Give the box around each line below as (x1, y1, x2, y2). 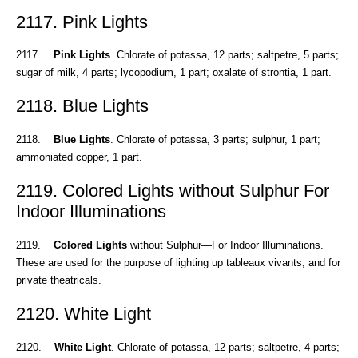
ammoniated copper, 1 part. (16, 151, 142, 164)
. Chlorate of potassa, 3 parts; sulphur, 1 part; (110, 133, 320, 146)
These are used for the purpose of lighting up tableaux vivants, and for (16, 256, 340, 268)
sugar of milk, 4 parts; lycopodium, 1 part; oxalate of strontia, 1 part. (16, 66, 332, 79)
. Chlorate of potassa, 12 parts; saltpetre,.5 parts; (110, 49, 339, 62)
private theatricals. (16, 273, 101, 286)
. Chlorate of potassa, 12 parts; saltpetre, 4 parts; (111, 340, 340, 353)
